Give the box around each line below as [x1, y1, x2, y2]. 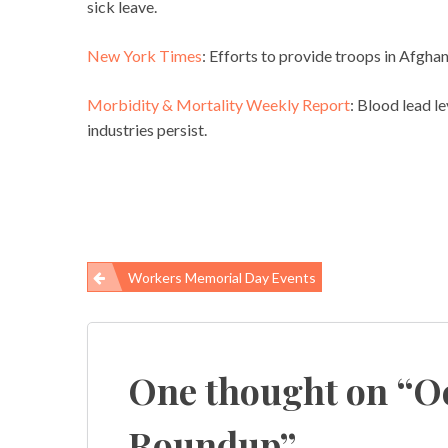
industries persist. [87, 120, 207, 140]
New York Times [87, 46, 202, 66]
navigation [87, 320, 209, 353]
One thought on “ [128, 366, 413, 415]
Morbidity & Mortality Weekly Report [87, 95, 350, 115]
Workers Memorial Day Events [128, 269, 316, 287]
